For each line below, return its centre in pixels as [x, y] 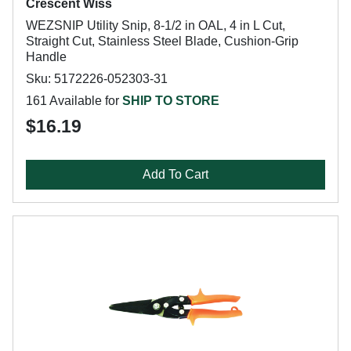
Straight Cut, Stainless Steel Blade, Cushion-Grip [162, 41]
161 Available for [74, 101]
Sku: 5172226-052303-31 [97, 79]
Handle [46, 57]
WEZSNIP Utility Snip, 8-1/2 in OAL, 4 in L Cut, [156, 25]
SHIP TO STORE [171, 101]
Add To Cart [175, 174]
